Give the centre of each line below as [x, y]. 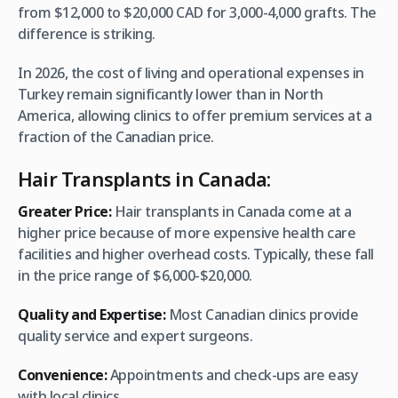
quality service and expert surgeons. [135, 336]
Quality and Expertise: [92, 315]
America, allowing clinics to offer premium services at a [195, 116]
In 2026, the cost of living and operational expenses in [191, 73]
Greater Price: [64, 212]
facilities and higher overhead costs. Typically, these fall [196, 255]
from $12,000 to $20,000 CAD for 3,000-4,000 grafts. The [197, 13]
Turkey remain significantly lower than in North [171, 95]
